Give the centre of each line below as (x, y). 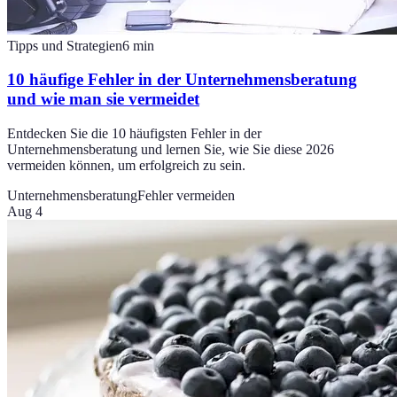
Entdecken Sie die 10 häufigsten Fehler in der (134, 134)
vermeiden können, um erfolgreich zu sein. (126, 166)
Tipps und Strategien (65, 45)
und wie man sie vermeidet (103, 99)
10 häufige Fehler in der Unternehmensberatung (182, 80)
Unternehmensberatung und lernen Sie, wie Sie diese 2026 (171, 150)
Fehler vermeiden (186, 196)
